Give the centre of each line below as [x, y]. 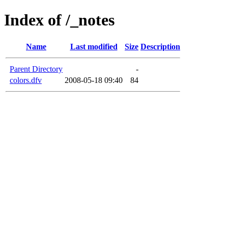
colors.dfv [26, 80]
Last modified [94, 46]
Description [160, 46]
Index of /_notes [59, 20]
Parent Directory [36, 69]
